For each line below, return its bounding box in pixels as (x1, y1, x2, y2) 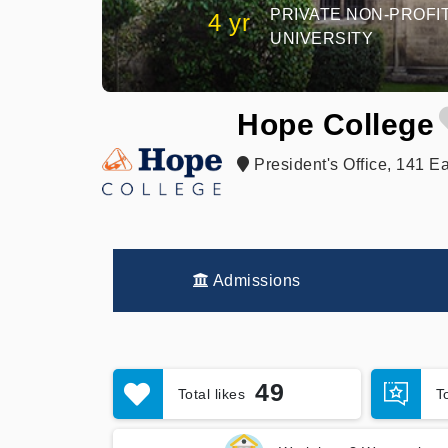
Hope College (237, 108, 434, 141)
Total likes (177, 385, 245, 402)
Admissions (209, 272, 301, 289)
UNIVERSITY (270, 30, 373, 47)
